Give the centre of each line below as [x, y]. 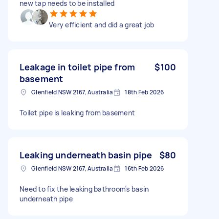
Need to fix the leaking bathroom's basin [84, 189]
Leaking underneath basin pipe [86, 155]
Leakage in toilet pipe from [77, 67]
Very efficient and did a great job [102, 24]
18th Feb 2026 [144, 92]
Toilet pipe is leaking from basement [77, 112]
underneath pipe [46, 198]
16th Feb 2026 [144, 168]
